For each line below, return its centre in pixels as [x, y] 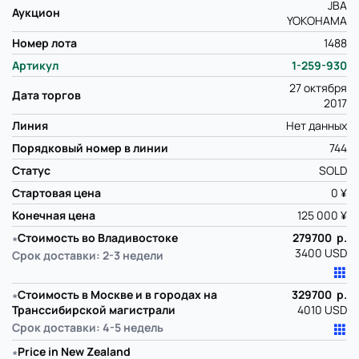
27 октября [318, 88]
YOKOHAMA [317, 21]
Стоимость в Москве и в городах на [117, 295]
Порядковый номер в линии [90, 148]
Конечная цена [54, 216]
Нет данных [317, 126]
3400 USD [321, 253]
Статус [31, 171]
